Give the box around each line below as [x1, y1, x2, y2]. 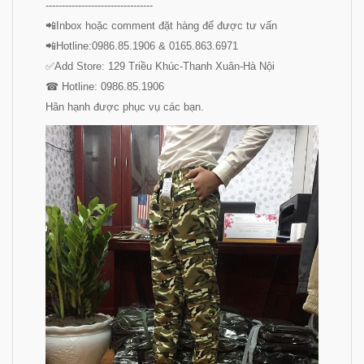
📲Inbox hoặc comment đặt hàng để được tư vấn [45, 19, 277, 32]
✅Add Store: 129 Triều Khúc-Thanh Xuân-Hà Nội [45, 59, 275, 72]
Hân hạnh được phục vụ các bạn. [45, 100, 204, 113]
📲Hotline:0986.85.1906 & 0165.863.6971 [45, 39, 238, 52]
